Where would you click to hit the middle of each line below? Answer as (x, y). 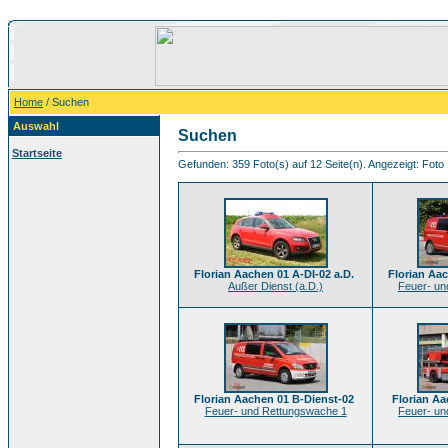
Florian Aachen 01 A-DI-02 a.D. (274, 274)
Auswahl (36, 126)
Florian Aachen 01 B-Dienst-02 (274, 399)
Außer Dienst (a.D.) (275, 286)
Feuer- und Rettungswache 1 (275, 411)
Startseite (37, 153)
